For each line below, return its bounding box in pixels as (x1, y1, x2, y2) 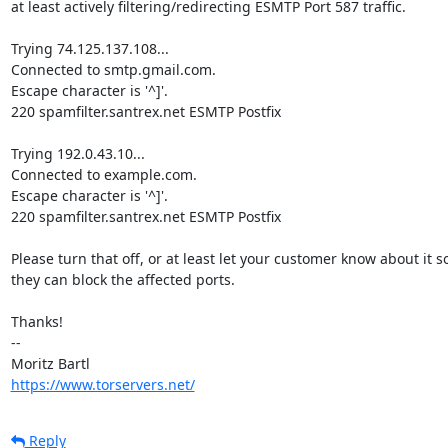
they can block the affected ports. (10, 269, 235, 289)
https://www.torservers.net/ (10, 374, 195, 394)
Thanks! (10, 311, 63, 331)
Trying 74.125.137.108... (10, 38, 169, 58)
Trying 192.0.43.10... (10, 143, 145, 163)
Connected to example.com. (10, 164, 197, 184)
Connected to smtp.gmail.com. (10, 59, 216, 79)
